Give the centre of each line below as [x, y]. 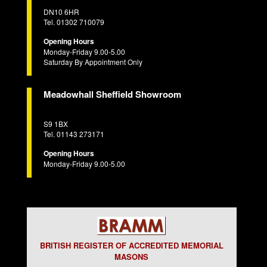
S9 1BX [55, 123]
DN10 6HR [61, 11]
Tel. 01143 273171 [74, 133]
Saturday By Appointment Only [93, 61]
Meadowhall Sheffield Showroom [112, 94]
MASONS [132, 256]
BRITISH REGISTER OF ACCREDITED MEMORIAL [131, 245]
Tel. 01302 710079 [74, 21]
